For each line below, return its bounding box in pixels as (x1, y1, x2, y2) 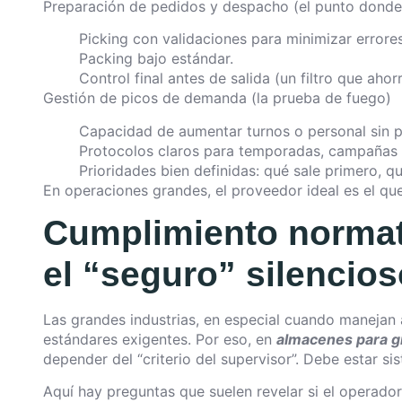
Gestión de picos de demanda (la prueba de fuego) (43, 89, 391, 108)
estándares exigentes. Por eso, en (43, 329, 276, 348)
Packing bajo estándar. (79, 49, 233, 68)
